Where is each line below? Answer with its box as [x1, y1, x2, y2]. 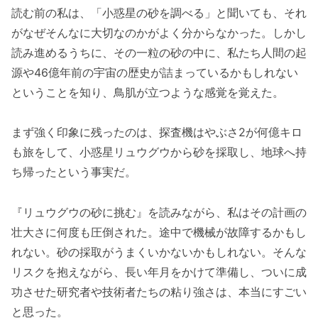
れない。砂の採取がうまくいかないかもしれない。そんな [11, 245, 307, 260]
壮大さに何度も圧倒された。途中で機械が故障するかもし [11, 225, 307, 240]
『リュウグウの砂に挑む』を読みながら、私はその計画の [11, 205, 307, 220]
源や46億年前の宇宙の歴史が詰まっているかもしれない [11, 65, 298, 79]
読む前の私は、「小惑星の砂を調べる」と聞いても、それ [11, 5, 307, 20]
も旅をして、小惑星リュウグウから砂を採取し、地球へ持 [11, 145, 307, 160]
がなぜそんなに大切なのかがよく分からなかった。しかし [11, 25, 307, 40]
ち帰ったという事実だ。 [11, 165, 136, 180]
